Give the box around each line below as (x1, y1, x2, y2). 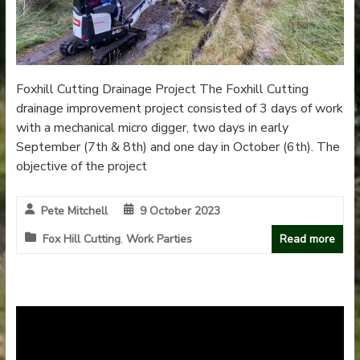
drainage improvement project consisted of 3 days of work (15, 100, 343, 118)
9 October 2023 (139, 203, 220, 219)
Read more (280, 231, 336, 247)
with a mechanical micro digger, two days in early (15, 119, 288, 137)
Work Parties (125, 231, 192, 247)
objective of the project (15, 157, 147, 176)
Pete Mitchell (40, 203, 108, 219)
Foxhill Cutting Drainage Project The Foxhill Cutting (15, 80, 309, 99)
